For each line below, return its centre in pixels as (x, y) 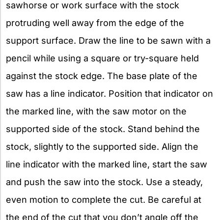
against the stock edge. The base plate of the (102, 76)
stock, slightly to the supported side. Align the (102, 146)
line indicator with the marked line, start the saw (107, 164)
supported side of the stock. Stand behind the (103, 129)
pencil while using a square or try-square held (102, 58)
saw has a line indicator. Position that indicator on (110, 93)
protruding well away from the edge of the (95, 23)
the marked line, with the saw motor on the (96, 111)
